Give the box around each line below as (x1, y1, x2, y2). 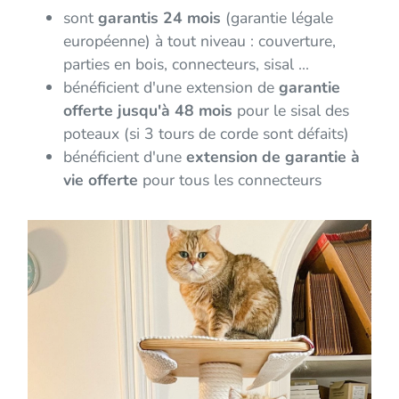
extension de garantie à (186, 146, 360, 168)
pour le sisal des (232, 100, 349, 122)
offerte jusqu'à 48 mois (63, 100, 232, 122)
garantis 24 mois (98, 7, 221, 29)
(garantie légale (221, 7, 333, 29)
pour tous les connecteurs (138, 169, 326, 191)
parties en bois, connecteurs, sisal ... (63, 53, 309, 76)
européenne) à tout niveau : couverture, (63, 30, 336, 53)
